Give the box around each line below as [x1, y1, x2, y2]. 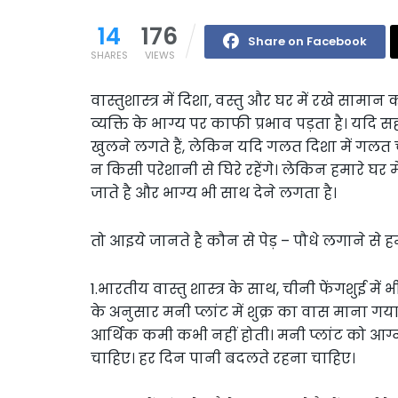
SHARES [91, 47, 128, 62]
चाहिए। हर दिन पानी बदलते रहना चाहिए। [91, 347, 355, 369]
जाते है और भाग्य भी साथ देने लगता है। [91, 182, 337, 203]
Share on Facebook [248, 32, 367, 50]
